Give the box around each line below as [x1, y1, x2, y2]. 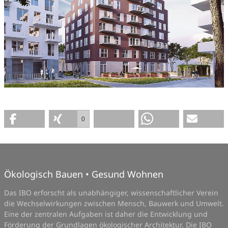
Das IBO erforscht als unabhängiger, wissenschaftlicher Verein [4, 188, 218, 198]
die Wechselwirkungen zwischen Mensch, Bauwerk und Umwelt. [4, 198, 224, 209]
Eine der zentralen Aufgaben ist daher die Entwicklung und [4, 209, 208, 219]
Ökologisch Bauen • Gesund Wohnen [4, 168, 163, 181]
